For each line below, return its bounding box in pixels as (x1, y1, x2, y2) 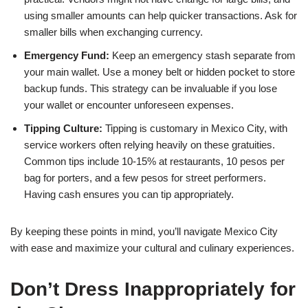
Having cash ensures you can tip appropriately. (24, 188, 234, 200)
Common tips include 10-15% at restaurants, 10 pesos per (24, 155, 285, 167)
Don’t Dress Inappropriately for (10, 278, 296, 300)
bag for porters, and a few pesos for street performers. (24, 171, 266, 184)
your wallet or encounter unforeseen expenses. (24, 98, 234, 111)
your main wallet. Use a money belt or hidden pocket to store (24, 65, 295, 78)
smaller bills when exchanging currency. (24, 25, 203, 38)
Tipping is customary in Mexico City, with (102, 122, 287, 134)
